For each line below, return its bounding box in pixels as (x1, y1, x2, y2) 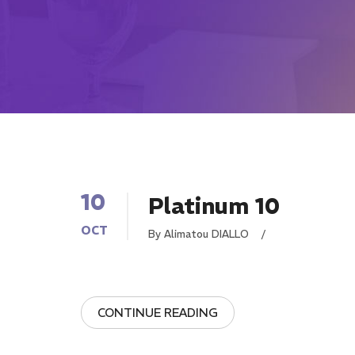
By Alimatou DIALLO (148, 227, 252, 241)
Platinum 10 (148, 193, 280, 220)
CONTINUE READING (97, 305, 218, 320)
